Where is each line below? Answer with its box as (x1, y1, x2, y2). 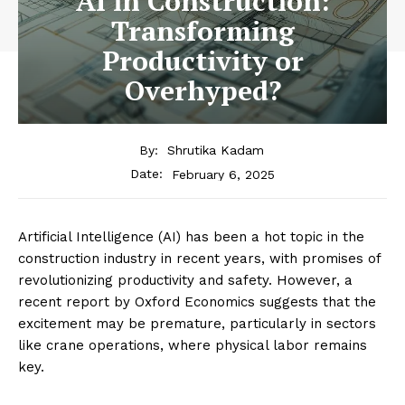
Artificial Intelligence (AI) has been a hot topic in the (18, 229, 364, 246)
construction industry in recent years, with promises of (18, 250, 381, 268)
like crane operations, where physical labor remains (18, 337, 367, 354)
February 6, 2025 (172, 166, 275, 182)
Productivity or (101, 42, 304, 79)
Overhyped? (124, 71, 281, 108)
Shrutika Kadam (166, 143, 264, 158)
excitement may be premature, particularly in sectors (18, 316, 376, 333)
